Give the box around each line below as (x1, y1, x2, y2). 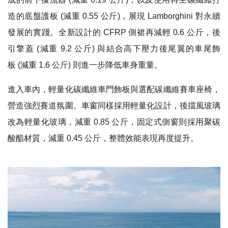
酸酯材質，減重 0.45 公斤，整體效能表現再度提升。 (8, 133, 198, 142)
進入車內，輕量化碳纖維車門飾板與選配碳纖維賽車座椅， (8, 84, 220, 94)
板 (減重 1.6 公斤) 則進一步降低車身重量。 (8, 60, 162, 69)
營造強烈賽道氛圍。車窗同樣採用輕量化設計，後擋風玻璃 (8, 101, 220, 110)
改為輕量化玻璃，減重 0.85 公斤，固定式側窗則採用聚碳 (8, 117, 220, 126)
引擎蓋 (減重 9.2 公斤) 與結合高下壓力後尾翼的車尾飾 (8, 44, 220, 53)
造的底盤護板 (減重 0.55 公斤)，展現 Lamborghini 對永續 (8, 11, 220, 20)
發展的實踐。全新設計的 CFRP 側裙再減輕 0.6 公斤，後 (8, 27, 220, 37)
